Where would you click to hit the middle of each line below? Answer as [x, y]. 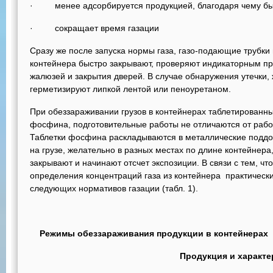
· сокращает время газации [94, 28]
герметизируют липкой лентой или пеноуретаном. [130, 89]
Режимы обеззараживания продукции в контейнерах [154, 233]
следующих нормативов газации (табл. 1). [114, 188]
